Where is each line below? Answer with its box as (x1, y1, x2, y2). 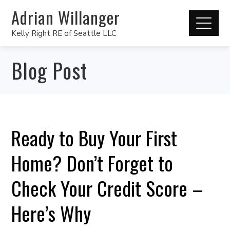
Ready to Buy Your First (11, 123, 178, 152)
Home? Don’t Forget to (11, 148, 174, 177)
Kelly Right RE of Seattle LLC (11, 28, 117, 39)
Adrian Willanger (11, 5, 121, 29)
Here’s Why (11, 199, 91, 227)
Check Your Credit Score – (11, 174, 204, 202)
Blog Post (11, 55, 88, 86)
